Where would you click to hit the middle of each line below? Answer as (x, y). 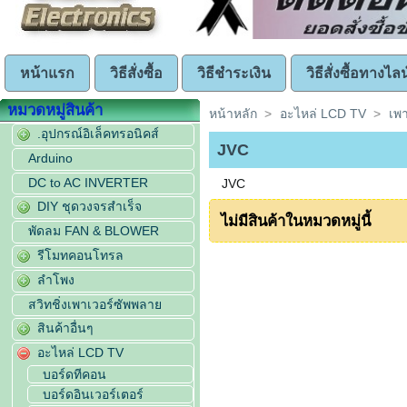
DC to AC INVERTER (89, 182)
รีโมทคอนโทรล (81, 255)
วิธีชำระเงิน (234, 73)
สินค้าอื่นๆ (66, 328)
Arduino (51, 158)
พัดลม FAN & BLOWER (94, 231)
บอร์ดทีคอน (75, 375)
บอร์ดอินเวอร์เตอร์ (94, 395)
